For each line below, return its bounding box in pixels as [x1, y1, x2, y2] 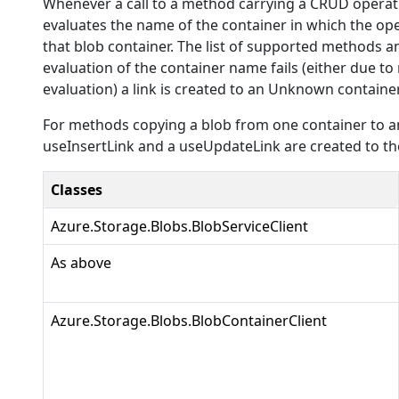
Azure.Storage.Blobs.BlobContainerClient [51, 311, 327, 330]
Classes [51, 180, 102, 199]
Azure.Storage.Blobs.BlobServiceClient [51, 216, 308, 236]
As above [51, 253, 111, 273]
